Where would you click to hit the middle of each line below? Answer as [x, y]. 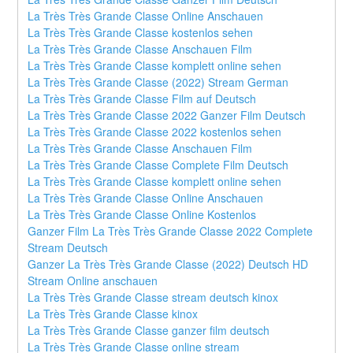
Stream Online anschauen [93, 280]
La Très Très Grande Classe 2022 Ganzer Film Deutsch [167, 115]
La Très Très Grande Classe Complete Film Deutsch [158, 164]
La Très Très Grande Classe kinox [113, 313]
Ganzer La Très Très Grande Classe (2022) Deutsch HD [168, 264]
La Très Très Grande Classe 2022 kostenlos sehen [155, 131]
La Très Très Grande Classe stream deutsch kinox [153, 297]
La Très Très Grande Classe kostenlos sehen [141, 32]
